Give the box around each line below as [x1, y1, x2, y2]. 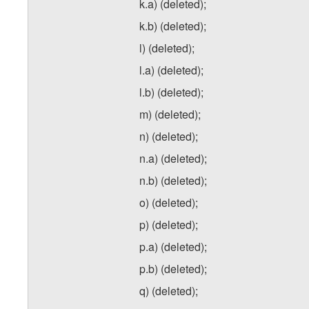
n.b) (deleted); [139, 172, 207, 189]
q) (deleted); [139, 283, 198, 299]
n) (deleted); [139, 128, 198, 145]
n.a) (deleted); [139, 150, 207, 167]
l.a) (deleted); [139, 62, 203, 79]
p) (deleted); [139, 217, 198, 233]
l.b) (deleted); [139, 84, 203, 101]
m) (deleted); [139, 106, 201, 123]
